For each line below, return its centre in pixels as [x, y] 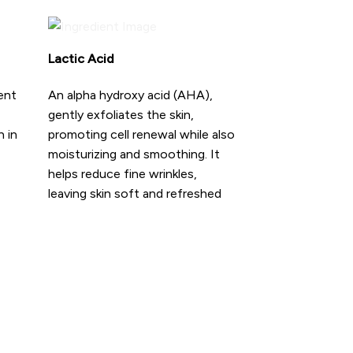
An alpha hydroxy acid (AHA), [130, 95]
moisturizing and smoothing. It [134, 154]
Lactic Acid [81, 59]
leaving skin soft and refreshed [135, 193]
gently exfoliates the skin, [121, 114]
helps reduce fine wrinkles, [123, 173]
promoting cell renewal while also [141, 134]
